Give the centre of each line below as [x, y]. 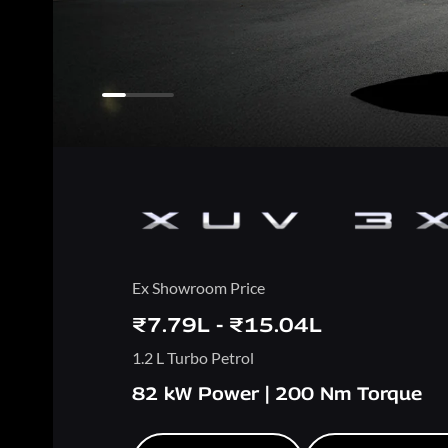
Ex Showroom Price [198, 287]
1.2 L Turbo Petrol [193, 357]
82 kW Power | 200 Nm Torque [277, 393]
